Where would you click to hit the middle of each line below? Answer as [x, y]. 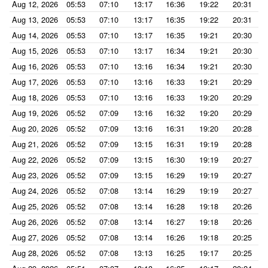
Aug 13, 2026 [35, 19]
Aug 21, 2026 [35, 144]
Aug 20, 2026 [35, 128]
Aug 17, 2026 [35, 82]
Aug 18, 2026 [35, 97]
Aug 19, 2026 [35, 113]
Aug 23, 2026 [35, 175]
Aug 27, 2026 [35, 237]
